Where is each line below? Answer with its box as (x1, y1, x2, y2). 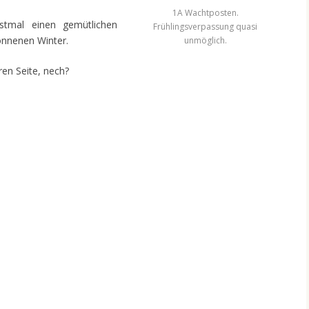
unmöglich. (183, 34, 227, 47)
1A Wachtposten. (172, 7, 239, 19)
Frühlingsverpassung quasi (153, 21, 257, 33)
